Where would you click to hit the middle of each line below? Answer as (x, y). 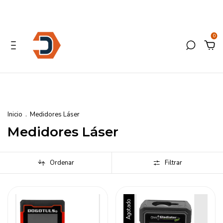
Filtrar (174, 163)
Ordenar (62, 163)
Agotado (128, 209)
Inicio (15, 114)
